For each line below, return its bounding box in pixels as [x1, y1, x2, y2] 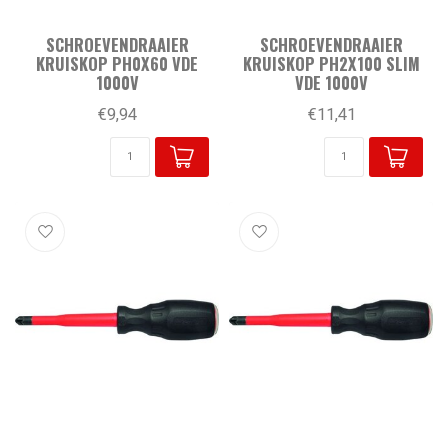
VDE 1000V [294, 70, 368, 96]
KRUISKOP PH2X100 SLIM [242, 51, 420, 77]
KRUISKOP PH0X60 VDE [36, 51, 198, 77]
